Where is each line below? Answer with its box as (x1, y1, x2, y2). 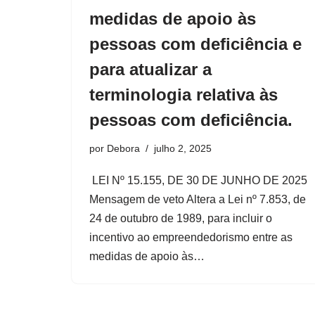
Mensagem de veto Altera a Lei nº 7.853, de (89, 193, 306, 205)
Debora (107, 143, 140, 154)
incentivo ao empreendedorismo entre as (89, 231, 292, 243)
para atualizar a (89, 60, 212, 79)
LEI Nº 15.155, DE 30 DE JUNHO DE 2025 (89, 174, 307, 186)
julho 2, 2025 (154, 143, 212, 154)
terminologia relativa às (89, 85, 278, 104)
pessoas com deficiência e (89, 34, 302, 53)
